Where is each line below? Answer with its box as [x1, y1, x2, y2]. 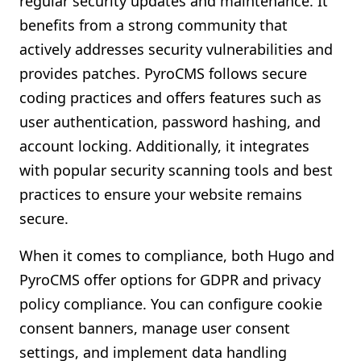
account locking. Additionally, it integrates [19, 136, 309, 156]
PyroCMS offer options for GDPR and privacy [19, 270, 321, 289]
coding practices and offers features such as [19, 88, 322, 107]
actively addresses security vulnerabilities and [19, 39, 333, 59]
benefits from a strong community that [19, 15, 288, 35]
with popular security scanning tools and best [19, 160, 333, 180]
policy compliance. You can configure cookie [19, 294, 322, 313]
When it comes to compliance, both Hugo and [19, 246, 334, 265]
